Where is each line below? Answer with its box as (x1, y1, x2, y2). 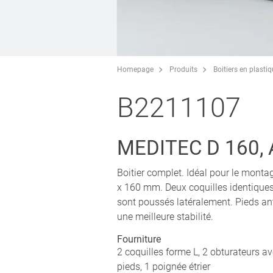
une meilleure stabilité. (117, 210, 213, 222)
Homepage (117, 65, 154, 74)
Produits (169, 65, 197, 74)
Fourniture (117, 233, 161, 245)
